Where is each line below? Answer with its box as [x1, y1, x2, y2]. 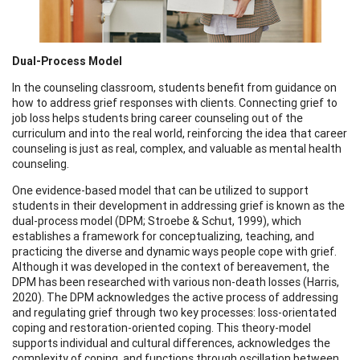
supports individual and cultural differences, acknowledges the [12, 335, 330, 350]
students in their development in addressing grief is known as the [12, 198, 345, 213]
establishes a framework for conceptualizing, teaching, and [12, 228, 314, 243]
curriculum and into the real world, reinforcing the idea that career [12, 125, 347, 141]
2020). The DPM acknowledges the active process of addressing [12, 289, 338, 305]
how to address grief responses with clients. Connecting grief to [12, 95, 337, 110]
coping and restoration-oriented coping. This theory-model [12, 320, 311, 335]
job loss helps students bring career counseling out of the [12, 110, 303, 125]
